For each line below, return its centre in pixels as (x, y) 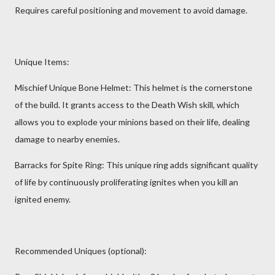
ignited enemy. (43, 199)
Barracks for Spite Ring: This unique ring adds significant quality (136, 165)
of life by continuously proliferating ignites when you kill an (126, 182)
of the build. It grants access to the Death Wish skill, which (127, 105)
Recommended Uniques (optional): (81, 251)
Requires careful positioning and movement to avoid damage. (131, 10)
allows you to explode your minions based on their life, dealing (132, 122)
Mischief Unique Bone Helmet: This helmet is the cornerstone (134, 87)
